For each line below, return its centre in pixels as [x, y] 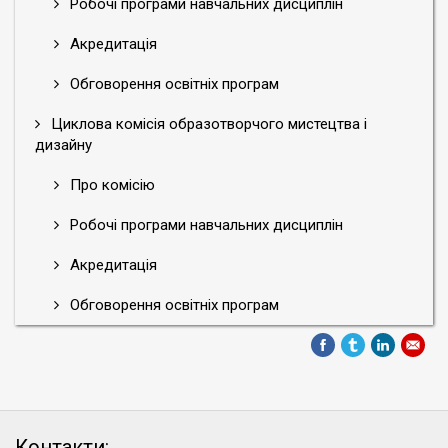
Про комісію [110, 185]
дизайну [63, 145]
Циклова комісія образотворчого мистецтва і [207, 124]
